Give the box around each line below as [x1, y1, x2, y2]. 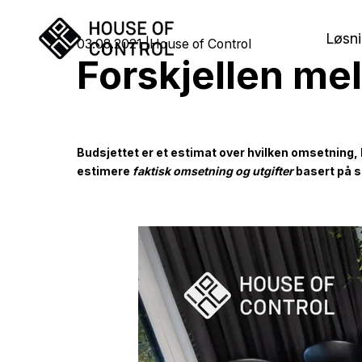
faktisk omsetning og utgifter [133, 164, 294, 179]
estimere [77, 164, 133, 179]
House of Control [149, 36, 252, 52]
